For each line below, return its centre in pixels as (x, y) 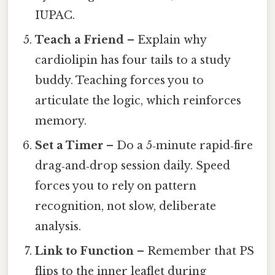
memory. (61, 121)
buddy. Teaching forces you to (120, 81)
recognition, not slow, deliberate (126, 207)
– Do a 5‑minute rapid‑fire (178, 146)
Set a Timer (69, 146)
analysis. (58, 227)
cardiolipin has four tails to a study (133, 60)
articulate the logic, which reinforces (138, 101)
